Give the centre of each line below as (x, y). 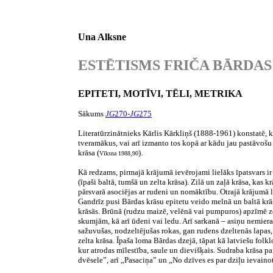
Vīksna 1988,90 (119, 153)
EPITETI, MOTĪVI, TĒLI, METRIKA (160, 94)
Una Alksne (102, 37)
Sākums (92, 114)
